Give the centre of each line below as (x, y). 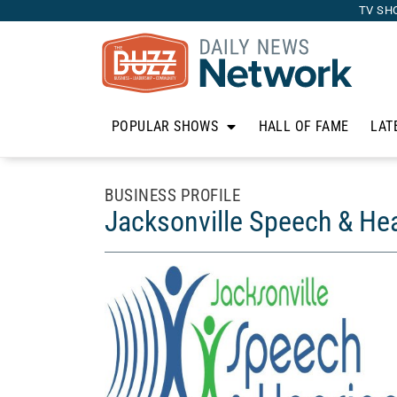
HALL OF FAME (304, 126)
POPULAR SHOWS (165, 126)
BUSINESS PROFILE (172, 195)
